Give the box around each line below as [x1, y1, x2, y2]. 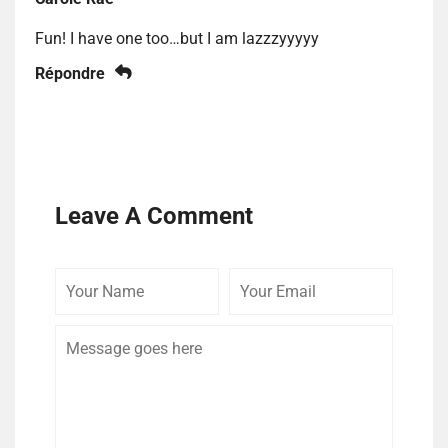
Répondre [35, 64, 105, 84]
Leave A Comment [55, 202, 253, 231]
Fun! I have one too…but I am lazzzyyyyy [35, 29, 319, 49]
